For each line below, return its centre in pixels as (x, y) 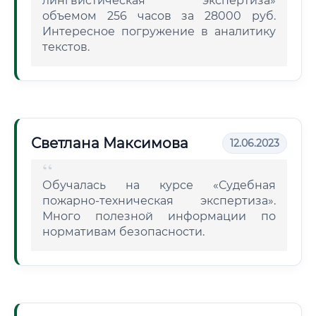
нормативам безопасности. (123, 232)
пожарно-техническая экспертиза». (159, 201)
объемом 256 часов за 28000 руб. (159, 16)
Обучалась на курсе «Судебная (159, 185)
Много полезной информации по (159, 216)
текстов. (66, 47)
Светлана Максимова (110, 143)
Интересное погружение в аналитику (159, 31)
